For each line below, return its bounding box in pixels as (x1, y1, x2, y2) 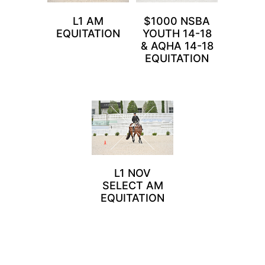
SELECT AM (102, 179, 163, 192)
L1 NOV (114, 167, 151, 179)
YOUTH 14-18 (142, 27, 212, 40)
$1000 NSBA (144, 14, 210, 27)
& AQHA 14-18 (140, 39, 214, 52)
